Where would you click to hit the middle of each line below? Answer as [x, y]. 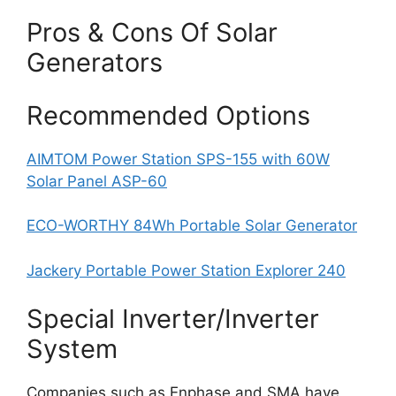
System [72, 349]
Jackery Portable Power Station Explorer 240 [186, 270]
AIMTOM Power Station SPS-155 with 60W [178, 159]
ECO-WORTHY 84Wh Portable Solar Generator [192, 226]
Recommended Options [168, 115]
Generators [95, 63]
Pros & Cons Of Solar [152, 33]
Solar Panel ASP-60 [97, 181]
